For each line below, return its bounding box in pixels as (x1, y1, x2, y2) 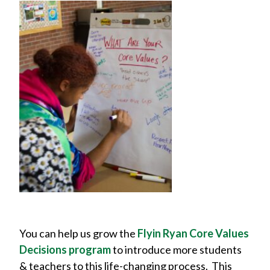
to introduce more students (111, 243, 242, 257)
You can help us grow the (19, 227, 137, 240)
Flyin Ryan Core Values (137, 227, 249, 240)
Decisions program (19, 243, 111, 257)
